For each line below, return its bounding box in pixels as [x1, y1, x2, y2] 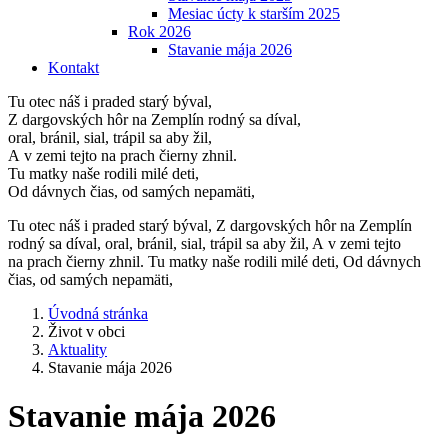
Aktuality [48, 341, 107, 358]
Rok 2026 [128, 23, 191, 40]
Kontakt [48, 59, 99, 76]
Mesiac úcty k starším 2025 [168, 5, 340, 22]
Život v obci [48, 323, 125, 340]
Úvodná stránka [48, 305, 148, 322]
